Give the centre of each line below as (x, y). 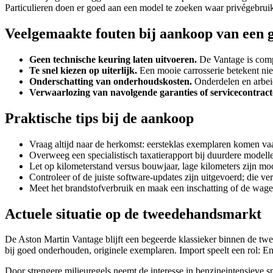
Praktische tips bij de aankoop (99, 118)
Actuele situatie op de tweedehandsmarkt (133, 214)
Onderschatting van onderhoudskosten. (111, 81)
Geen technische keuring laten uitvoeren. (113, 59)
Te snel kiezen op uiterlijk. (83, 70)
